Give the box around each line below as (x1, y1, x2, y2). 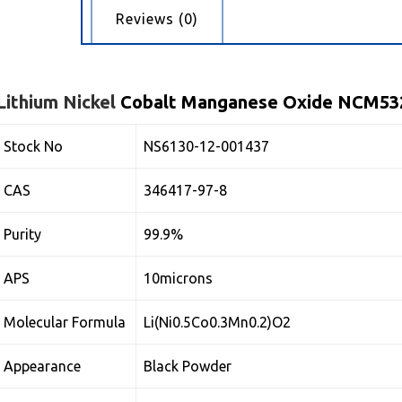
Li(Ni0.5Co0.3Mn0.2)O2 (144, 314, 292, 330)
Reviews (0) (115, 11, 198, 28)
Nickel (63, 92, 117, 112)
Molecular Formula (4, 314, 127, 330)
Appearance (4, 358, 82, 374)
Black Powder (144, 358, 232, 374)
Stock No (4, 138, 64, 154)
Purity (4, 226, 42, 242)
